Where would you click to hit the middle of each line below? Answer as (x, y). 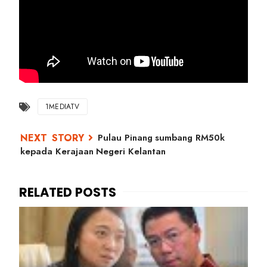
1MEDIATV (63, 107)
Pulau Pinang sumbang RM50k (161, 138)
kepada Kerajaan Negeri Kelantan (93, 151)
